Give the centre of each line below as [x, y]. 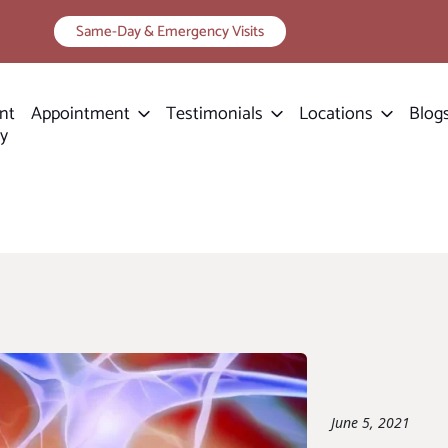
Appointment [80, 114]
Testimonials [214, 114]
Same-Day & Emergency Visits [169, 31]
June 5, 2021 [370, 422]
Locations [336, 114]
